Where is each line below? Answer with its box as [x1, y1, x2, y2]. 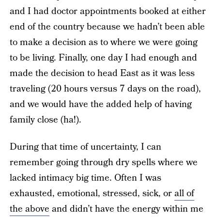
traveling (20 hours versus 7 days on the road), [10, 82, 201, 95]
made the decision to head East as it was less [10, 67, 195, 80]
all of [174, 187, 194, 200]
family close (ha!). [10, 113, 81, 126]
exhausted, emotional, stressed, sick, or [10, 187, 174, 200]
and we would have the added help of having [10, 98, 192, 111]
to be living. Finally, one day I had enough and [10, 51, 197, 64]
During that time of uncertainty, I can [10, 140, 161, 154]
